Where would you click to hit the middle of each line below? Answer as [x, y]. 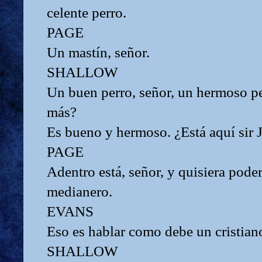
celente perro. [87, 12]
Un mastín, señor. [98, 52]
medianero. [80, 191]
